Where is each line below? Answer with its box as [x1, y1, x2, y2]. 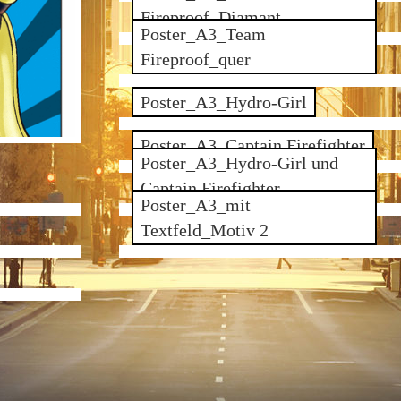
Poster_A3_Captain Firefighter [140, 134, 365, 155]
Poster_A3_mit [140, 195, 251, 216]
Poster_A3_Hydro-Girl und [140, 152, 338, 173]
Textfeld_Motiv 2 [140, 220, 269, 241]
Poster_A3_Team [140, 24, 266, 45]
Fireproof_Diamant [140, 6, 281, 27]
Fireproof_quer [140, 49, 251, 70]
